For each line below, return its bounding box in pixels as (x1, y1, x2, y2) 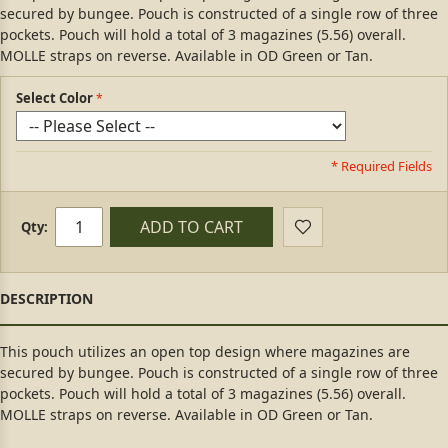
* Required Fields (331, 156, 432, 175)
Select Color (16, 88, 93, 107)
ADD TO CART (140, 215, 243, 238)
